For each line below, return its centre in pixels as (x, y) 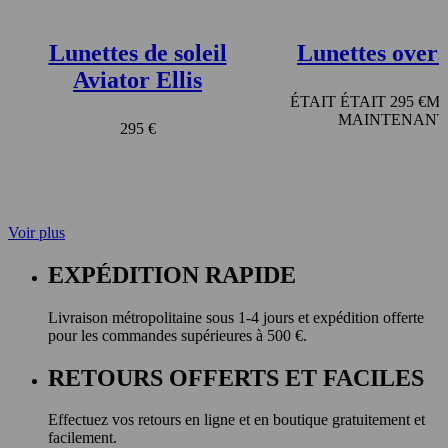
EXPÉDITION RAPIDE (172, 274)
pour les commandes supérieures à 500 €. (177, 335)
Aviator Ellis (137, 79)
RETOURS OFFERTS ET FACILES (236, 377)
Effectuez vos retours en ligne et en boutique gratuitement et (236, 420)
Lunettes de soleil (137, 52)
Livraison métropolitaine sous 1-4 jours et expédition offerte (236, 317)
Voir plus (36, 232)
